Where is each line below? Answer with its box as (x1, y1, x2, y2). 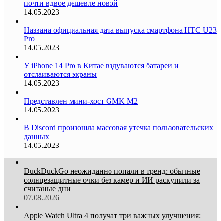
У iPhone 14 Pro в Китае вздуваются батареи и (24, 61, 179, 70)
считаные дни (24, 184, 71, 193)
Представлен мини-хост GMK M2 (24, 96, 138, 105)
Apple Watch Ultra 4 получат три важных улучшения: (24, 211, 201, 220)
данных (24, 132, 49, 141)
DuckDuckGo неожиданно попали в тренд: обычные (24, 166, 200, 175)
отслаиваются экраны (24, 70, 97, 78)
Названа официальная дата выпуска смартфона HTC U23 (24, 25, 217, 34)
